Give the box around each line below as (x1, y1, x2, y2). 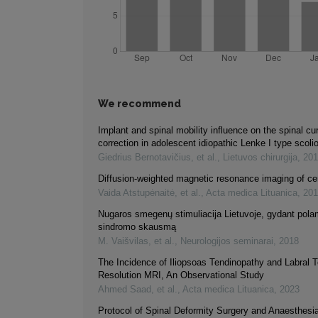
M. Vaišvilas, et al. (98, 236, 175, 247)
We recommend (98, 98, 181, 110)
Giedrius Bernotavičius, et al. (98, 152, 217, 163)
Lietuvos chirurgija (223, 152, 297, 163)
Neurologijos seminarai (180, 236, 273, 247)
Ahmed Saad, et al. (98, 284, 177, 295)
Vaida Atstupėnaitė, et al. (98, 187, 201, 199)
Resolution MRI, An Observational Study (98, 270, 264, 281)
